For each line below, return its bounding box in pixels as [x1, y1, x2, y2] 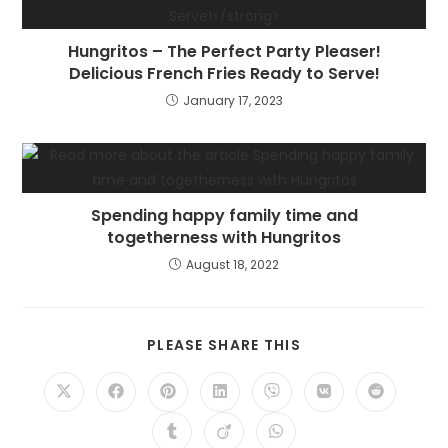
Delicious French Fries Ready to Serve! [68, 61, 380, 85]
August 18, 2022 [186, 255, 279, 273]
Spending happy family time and [90, 203, 358, 227]
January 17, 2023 [182, 91, 283, 109]
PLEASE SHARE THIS [146, 334, 302, 355]
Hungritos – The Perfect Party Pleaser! [67, 39, 381, 63]
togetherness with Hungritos [107, 225, 341, 249]
